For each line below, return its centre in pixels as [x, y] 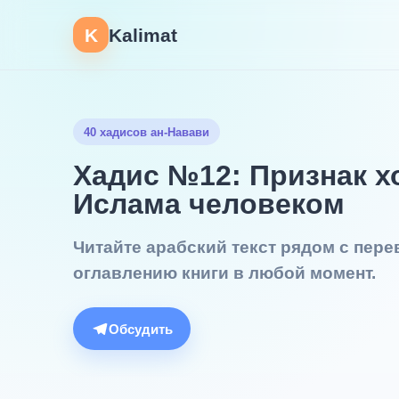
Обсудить [141, 329]
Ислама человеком [209, 204]
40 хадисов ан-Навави [147, 132]
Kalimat [143, 35]
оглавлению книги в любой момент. [224, 273]
